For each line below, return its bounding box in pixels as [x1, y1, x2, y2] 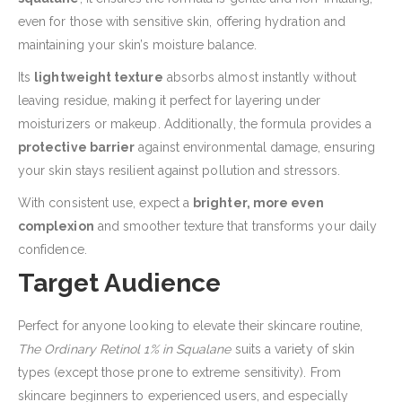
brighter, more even [193, 196, 325, 211]
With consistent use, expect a [18, 196, 194, 211]
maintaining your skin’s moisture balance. [18, 38, 257, 53]
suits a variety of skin [231, 342, 355, 357]
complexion [18, 219, 94, 234]
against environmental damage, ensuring [135, 140, 375, 155]
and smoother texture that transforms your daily [93, 219, 378, 234]
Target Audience [18, 268, 221, 299]
